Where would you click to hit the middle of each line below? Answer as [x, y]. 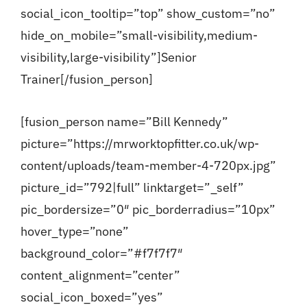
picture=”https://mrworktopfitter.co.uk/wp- [139, 144]
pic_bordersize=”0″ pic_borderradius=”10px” [148, 210]
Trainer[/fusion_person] [86, 79]
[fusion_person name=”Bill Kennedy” [124, 122]
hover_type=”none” [74, 232]
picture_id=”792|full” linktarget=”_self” [132, 188]
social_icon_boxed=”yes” [91, 297]
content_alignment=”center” [100, 275]
